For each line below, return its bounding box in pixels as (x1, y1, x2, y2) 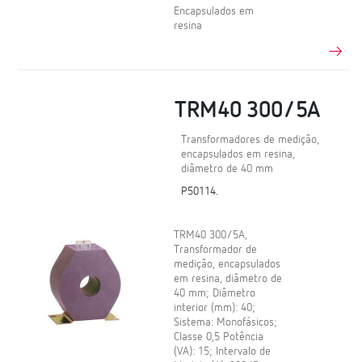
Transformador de (174, 243, 258, 255)
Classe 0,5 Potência (174, 330, 264, 343)
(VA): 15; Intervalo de (174, 345, 271, 357)
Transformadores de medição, (181, 133, 320, 145)
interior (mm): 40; (174, 301, 256, 314)
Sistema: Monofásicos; (174, 316, 278, 328)
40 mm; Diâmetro (174, 287, 256, 299)
